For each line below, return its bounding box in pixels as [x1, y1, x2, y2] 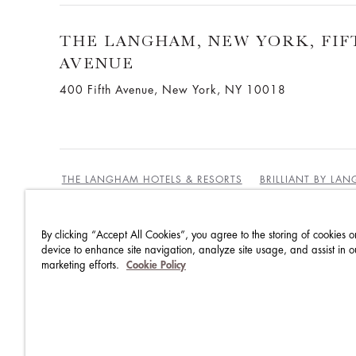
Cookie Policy [126, 260, 186, 270]
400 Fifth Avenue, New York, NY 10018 [59, 83, 286, 95]
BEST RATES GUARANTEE [61, 236, 186, 246]
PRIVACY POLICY [61, 260, 145, 270]
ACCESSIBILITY [61, 284, 136, 294]
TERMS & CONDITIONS [210, 236, 327, 246]
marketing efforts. [41, 260, 122, 270]
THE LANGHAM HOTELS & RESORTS [61, 174, 242, 184]
